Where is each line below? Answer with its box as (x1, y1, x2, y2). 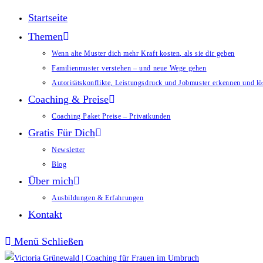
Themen (28, 31, 63, 42)
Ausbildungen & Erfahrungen (52, 194, 144, 202)
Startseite (28, 12, 68, 23)
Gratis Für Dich (28, 127, 95, 139)
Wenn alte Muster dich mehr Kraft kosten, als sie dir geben (52, 49, 235, 58)
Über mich (28, 175, 73, 187)
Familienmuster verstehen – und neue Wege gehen (52, 64, 207, 72)
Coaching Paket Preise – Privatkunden (52, 112, 171, 120)
